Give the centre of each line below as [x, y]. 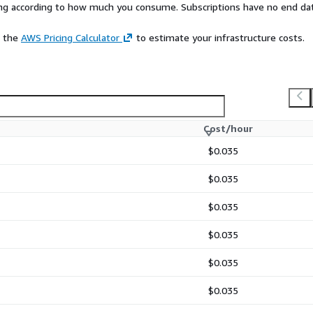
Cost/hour [228, 129]
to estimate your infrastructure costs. [219, 38]
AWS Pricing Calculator [70, 38]
